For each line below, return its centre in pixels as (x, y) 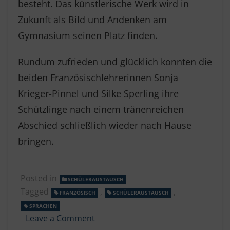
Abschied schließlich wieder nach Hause (105, 125)
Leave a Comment (60, 218)
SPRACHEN (43, 206)
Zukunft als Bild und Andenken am (92, 20)
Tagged (36, 191)
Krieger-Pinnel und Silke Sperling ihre (98, 93)
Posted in (40, 178)
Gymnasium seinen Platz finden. (88, 35)
